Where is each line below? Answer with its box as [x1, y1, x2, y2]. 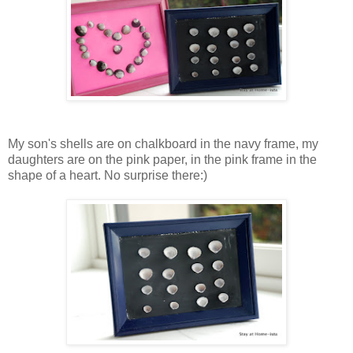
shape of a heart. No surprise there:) [8, 169, 207, 183]
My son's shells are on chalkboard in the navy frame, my [8, 137, 318, 151]
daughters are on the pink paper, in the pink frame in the [8, 153, 317, 167]
